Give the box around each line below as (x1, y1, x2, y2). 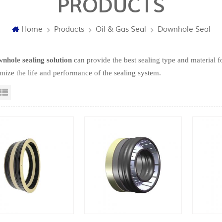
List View (10, 89, 42, 99)
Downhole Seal (157, 25, 211, 35)
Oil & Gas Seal (95, 25, 146, 35)
